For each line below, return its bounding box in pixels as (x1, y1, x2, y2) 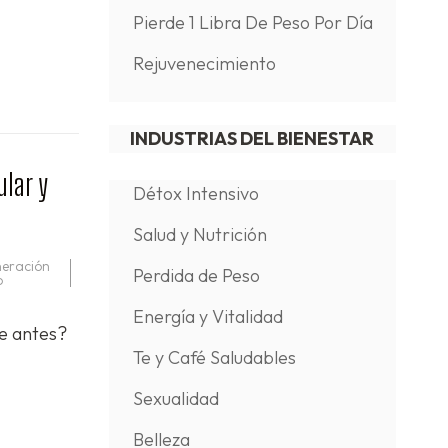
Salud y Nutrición (132, 223, 267, 246)
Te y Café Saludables (132, 346, 296, 369)
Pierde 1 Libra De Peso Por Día (132, 11, 373, 34)
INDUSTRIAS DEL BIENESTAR (130, 127, 375, 150)
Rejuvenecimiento (132, 52, 276, 75)
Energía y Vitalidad (132, 305, 283, 328)
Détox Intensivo (132, 182, 259, 205)
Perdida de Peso (132, 264, 260, 287)
